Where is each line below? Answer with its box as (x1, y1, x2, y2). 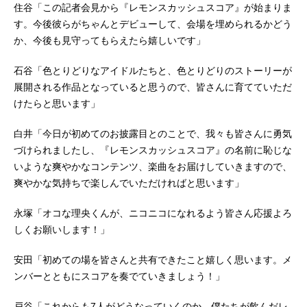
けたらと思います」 (14, 98, 100, 110)
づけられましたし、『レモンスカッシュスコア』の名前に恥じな (14, 145, 292, 156)
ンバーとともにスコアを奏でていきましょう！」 (14, 271, 225, 282)
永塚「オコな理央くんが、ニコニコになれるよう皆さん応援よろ (14, 208, 292, 219)
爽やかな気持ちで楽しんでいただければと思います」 (14, 177, 244, 189)
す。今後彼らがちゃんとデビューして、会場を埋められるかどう (14, 19, 292, 30)
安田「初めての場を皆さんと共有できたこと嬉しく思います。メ (14, 254, 292, 266)
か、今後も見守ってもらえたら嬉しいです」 (14, 35, 206, 47)
